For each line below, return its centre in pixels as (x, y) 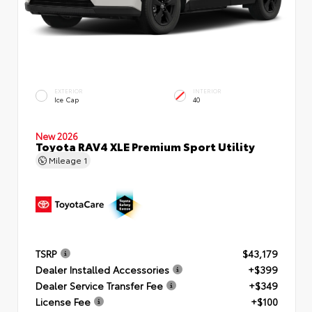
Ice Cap (67, 100)
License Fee (63, 301)
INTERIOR (207, 91)
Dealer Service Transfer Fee (99, 285)
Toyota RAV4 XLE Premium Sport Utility (145, 146)
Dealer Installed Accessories (102, 269)
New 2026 (57, 135)
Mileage (65, 159)
